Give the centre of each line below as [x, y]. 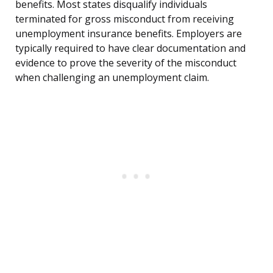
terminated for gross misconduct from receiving [125, 19]
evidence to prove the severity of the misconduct [126, 63]
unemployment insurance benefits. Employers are [129, 34]
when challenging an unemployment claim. [112, 78]
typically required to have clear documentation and [130, 48]
